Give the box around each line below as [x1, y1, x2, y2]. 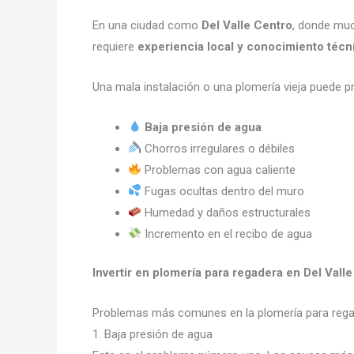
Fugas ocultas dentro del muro [141, 183, 305, 198]
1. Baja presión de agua [92, 327, 213, 341]
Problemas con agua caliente [141, 162, 296, 177]
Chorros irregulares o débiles [141, 141, 296, 156]
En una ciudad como [92, 17, 201, 32]
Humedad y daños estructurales [141, 205, 311, 220]
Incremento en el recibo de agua [141, 226, 313, 241]
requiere [92, 39, 137, 54]
